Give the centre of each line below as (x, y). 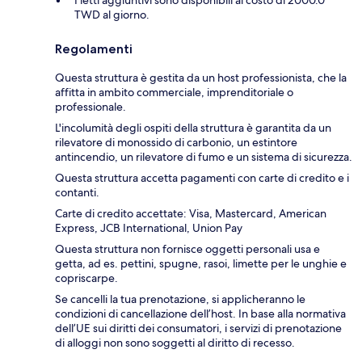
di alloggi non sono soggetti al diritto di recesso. (175, 342)
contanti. (77, 192)
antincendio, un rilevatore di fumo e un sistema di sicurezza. (204, 156)
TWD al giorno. (112, 14)
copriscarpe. (86, 278)
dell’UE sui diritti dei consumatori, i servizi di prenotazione (198, 328)
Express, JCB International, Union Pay (149, 227)
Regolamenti (94, 48)
